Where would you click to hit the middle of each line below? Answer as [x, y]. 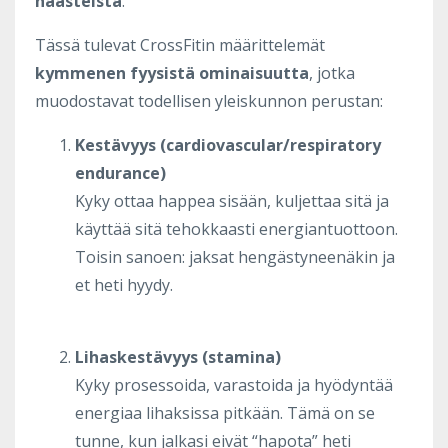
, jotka [332, 72]
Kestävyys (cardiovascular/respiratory [228, 144]
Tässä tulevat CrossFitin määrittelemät [180, 44]
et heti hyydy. [124, 284]
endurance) [120, 172]
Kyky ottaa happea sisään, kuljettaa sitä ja [232, 200]
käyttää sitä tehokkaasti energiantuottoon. [236, 228]
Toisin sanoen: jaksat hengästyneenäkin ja [235, 256]
